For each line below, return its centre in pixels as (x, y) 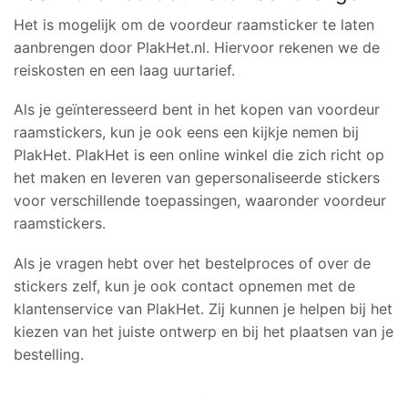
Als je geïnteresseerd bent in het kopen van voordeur (197, 110)
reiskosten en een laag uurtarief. (124, 70)
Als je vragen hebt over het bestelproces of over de (192, 263)
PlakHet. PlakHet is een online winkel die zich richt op (199, 155)
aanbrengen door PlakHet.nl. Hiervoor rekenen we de (197, 47)
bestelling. (49, 354)
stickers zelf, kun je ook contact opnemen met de (184, 286)
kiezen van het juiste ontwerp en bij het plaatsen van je (204, 331)
